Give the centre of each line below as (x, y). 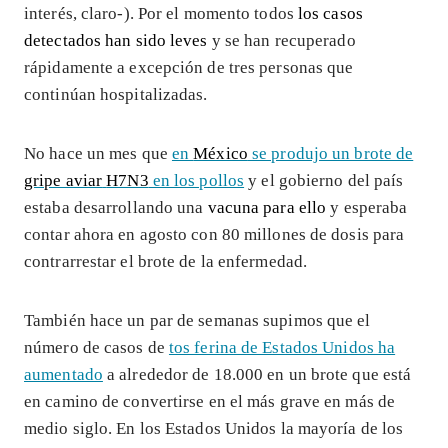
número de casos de (96, 347)
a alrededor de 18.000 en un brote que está (257, 374)
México (220, 153)
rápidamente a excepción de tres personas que (189, 67)
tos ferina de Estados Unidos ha (282, 347)
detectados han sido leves (116, 40)
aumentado (63, 374)
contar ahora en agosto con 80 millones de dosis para (214, 234)
